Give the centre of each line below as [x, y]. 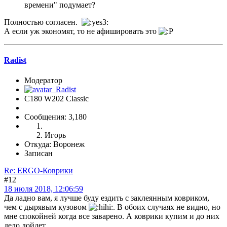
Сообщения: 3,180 [55, 117]
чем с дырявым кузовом [46, 207]
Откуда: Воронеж [54, 144]
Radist [15, 60]
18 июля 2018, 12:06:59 [44, 188]
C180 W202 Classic [56, 98]
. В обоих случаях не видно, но [167, 207]
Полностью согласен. [43, 22]
